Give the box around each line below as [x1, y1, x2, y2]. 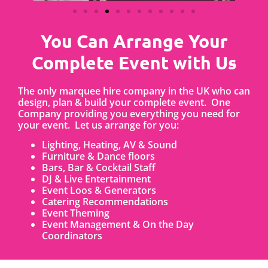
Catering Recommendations [42, 195, 168, 209]
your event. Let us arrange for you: [18, 118, 179, 132]
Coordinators [42, 229, 102, 243]
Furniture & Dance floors [42, 150, 155, 163]
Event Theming [42, 206, 109, 220]
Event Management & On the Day [42, 218, 194, 232]
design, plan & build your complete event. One [18, 95, 230, 109]
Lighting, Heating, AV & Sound [42, 138, 177, 152]
